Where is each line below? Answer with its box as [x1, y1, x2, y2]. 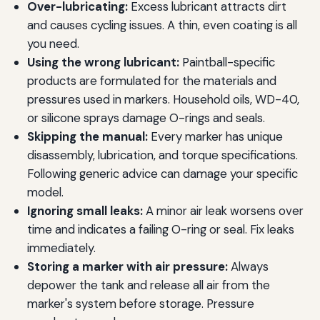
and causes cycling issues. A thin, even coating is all [26, 17, 297, 34]
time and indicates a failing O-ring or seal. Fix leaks [26, 221, 294, 238]
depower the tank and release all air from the [26, 277, 270, 294]
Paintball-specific [179, 54, 275, 71]
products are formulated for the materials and [26, 73, 276, 89]
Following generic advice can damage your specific [26, 166, 298, 182]
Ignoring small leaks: [26, 203, 143, 219]
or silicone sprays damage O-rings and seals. [26, 110, 265, 126]
